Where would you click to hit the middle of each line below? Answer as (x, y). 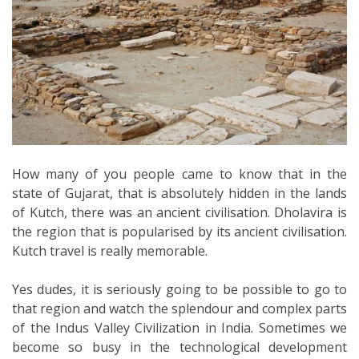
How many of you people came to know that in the (179, 174)
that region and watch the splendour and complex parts (179, 309)
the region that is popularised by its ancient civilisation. (179, 232)
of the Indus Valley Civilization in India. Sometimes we (179, 328)
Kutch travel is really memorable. (110, 251)
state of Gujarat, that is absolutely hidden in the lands (179, 194)
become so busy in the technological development (179, 347)
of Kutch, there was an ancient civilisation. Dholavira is (179, 213)
